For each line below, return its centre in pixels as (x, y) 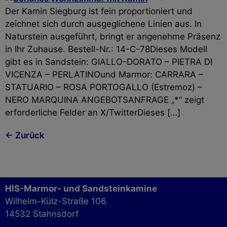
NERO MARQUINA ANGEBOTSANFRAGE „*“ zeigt (105, 100)
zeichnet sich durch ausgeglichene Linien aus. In (103, 24)
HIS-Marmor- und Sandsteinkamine (81, 189)
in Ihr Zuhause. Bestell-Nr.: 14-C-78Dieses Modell (106, 49)
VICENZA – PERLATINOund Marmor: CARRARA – (104, 75)
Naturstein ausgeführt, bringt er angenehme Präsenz (113, 37)
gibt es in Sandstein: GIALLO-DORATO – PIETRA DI (109, 62)
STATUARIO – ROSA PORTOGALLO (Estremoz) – (104, 87)
